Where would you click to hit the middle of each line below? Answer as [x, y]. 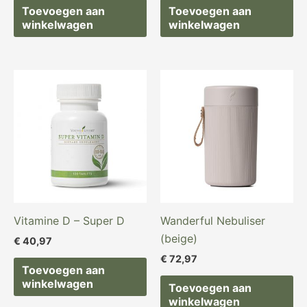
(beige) [179, 238]
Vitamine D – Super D [69, 220]
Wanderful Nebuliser [213, 220]
